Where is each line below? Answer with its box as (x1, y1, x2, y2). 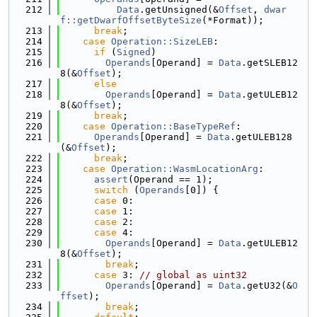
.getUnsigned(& (139, 4, 219, 15)
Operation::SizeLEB (111, 36, 213, 47)
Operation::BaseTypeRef (111, 121, 236, 132)
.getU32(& (241, 280, 292, 291)
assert (94, 174, 128, 185)
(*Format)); (202, 15, 264, 25)
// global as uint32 (139, 270, 247, 280)
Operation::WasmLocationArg (111, 163, 258, 174)
